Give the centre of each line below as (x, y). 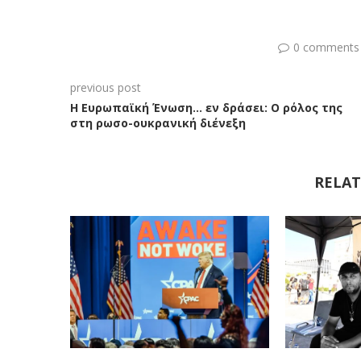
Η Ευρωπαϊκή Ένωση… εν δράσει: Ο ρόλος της (206, 108)
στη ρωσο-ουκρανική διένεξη (158, 123)
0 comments (326, 47)
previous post (106, 87)
